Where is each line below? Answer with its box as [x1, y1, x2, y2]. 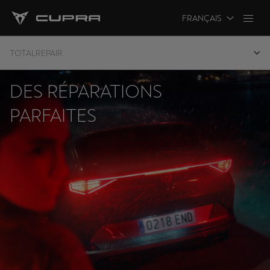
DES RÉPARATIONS [10, 81, 162, 102]
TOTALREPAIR [10, 48, 63, 58]
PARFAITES [10, 105, 96, 126]
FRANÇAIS [182, 13, 222, 23]
